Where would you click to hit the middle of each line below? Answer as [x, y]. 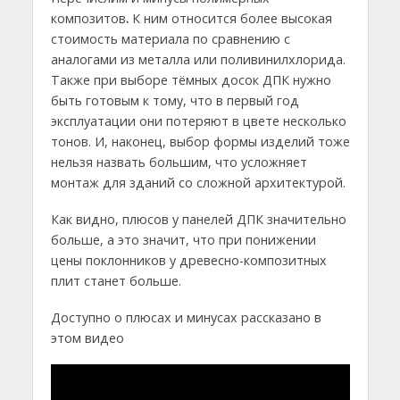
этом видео [87, 338]
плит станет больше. [116, 281]
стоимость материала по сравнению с [170, 39]
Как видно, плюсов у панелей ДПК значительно [198, 220]
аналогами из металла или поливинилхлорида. [198, 60]
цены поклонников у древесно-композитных [188, 261]
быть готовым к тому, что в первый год [175, 101]
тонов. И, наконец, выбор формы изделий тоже [200, 142]
